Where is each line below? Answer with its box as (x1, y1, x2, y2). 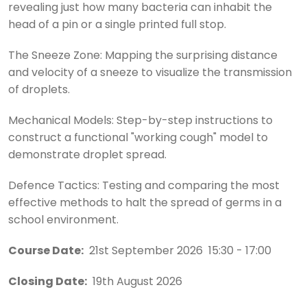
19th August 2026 (87, 277, 182, 288)
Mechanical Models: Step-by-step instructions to (8, 116, 273, 127)
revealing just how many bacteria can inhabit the (8, 3, 272, 14)
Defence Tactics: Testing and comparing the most (8, 181, 280, 193)
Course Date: (8, 246, 84, 258)
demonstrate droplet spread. (8, 150, 167, 162)
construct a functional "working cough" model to (8, 133, 268, 145)
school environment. (8, 215, 121, 227)
